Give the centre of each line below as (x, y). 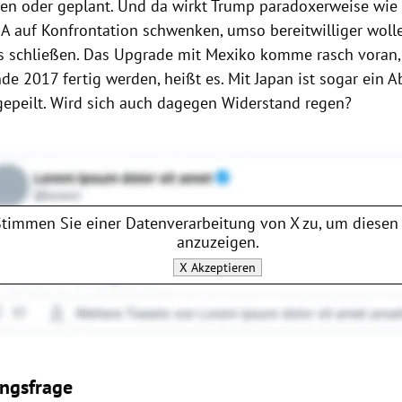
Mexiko (231, 55)
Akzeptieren (222, 267)
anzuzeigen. (218, 241)
